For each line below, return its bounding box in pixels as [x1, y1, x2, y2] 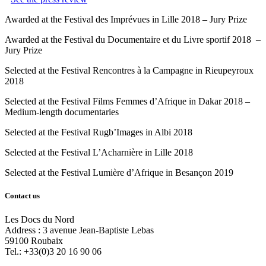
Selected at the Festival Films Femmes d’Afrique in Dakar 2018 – [5, 96, 250, 107]
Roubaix [31, 235, 63, 246]
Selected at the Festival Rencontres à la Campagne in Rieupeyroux [5, 65, 254, 76]
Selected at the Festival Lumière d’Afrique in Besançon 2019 [5, 167, 233, 178]
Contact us [5, 191, 40, 201]
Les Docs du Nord [5, 214, 74, 224]
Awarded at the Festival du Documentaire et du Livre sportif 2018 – [5, 34, 261, 45]
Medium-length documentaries [5, 107, 119, 118]
